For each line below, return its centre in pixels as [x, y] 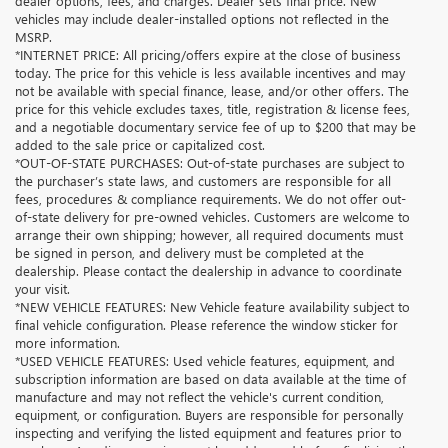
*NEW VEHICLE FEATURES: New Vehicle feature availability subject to [212, 307]
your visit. [42, 289]
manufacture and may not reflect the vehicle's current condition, [199, 397]
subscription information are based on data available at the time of [210, 379]
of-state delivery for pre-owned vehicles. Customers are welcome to [212, 217]
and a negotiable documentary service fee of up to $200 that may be [215, 127]
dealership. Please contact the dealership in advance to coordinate [208, 271]
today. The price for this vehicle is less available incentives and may [210, 73]
